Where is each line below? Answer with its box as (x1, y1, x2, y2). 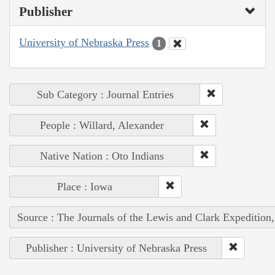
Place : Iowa (56, 180, 112, 193)
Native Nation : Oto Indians (39, 149, 164, 162)
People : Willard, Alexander (39, 118, 164, 131)
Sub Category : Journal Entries (36, 88, 174, 101)
